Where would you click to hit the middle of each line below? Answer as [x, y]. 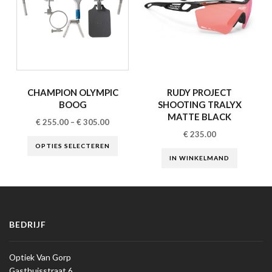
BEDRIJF [28, 224]
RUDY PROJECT [199, 92]
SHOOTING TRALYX [199, 104]
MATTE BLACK [199, 116]
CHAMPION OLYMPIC [73, 92]
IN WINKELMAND [199, 158]
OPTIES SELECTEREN [73, 146]
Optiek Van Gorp [40, 257]
